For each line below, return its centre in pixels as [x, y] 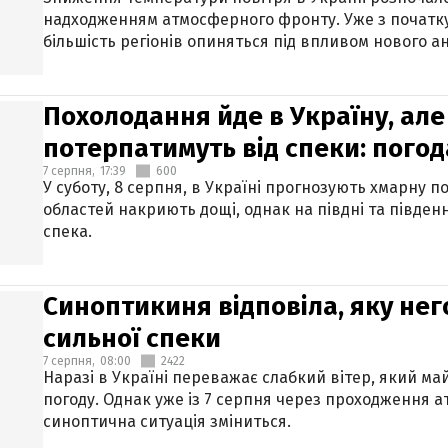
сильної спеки [132, 338]
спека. [67, 231]
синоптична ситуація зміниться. [167, 421]
